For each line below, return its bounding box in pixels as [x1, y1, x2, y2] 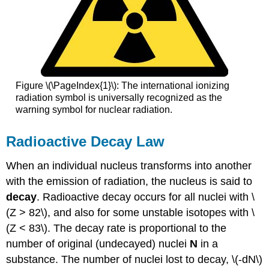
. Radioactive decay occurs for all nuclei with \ [37, 190, 255, 203]
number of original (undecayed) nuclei [6, 237, 190, 250]
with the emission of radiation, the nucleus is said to [6, 175, 253, 187]
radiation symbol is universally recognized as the [15, 92, 222, 103]
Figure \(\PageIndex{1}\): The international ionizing [15, 80, 229, 91]
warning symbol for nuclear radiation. [15, 104, 172, 115]
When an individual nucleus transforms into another [6, 159, 252, 172]
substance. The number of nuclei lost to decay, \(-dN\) [6, 253, 263, 265]
